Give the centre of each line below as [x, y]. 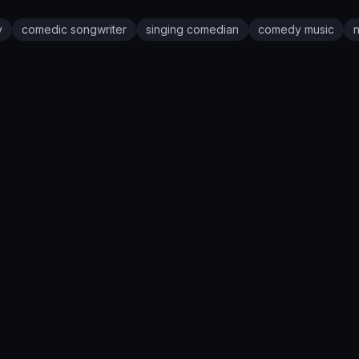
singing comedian [192, 30]
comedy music [296, 30]
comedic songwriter [74, 30]
